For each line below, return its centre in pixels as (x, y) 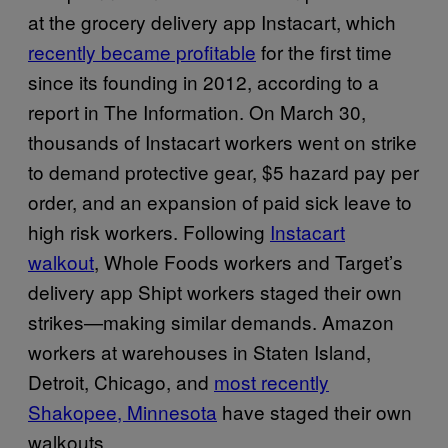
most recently (271, 381)
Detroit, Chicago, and (121, 381)
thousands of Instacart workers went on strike (222, 141)
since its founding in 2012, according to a (203, 81)
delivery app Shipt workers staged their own (215, 291)
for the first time (324, 51)
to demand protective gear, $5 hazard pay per (223, 171)
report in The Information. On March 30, (197, 111)
